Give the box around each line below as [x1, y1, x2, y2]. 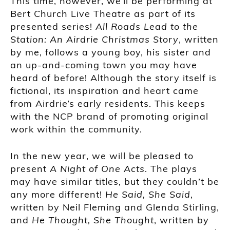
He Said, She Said [105, 188, 190, 201]
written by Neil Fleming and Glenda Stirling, [10, 201, 219, 214]
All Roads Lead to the [95, 21, 198, 33]
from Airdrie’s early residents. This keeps [10, 98, 205, 110]
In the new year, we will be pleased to [10, 150, 194, 162]
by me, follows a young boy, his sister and [10, 46, 211, 59]
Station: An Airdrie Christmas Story [10, 33, 179, 46]
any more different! [10, 188, 105, 201]
